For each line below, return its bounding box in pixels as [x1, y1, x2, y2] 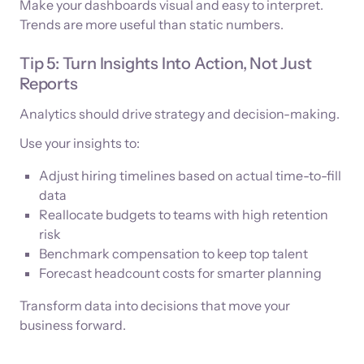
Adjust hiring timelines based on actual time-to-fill [39, 167, 341, 184]
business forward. [19, 317, 126, 334]
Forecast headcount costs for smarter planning [39, 265, 322, 282]
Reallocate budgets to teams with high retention [39, 206, 328, 223]
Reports [19, 74, 78, 94]
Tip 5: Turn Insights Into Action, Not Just [19, 54, 312, 74]
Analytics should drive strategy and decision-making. [19, 106, 340, 123]
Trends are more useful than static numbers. [19, 16, 284, 33]
